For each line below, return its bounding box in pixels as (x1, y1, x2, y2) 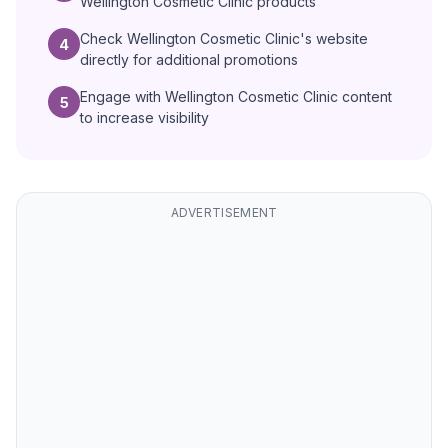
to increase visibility (80, 109, 209, 126)
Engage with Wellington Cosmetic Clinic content (80, 88, 392, 105)
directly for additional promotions (80, 51, 298, 68)
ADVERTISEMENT (170, 205, 278, 220)
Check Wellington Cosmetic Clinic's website (80, 30, 368, 47)
